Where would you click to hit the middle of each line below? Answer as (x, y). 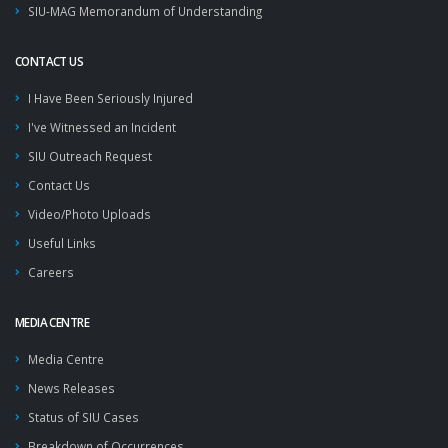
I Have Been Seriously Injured (110, 98)
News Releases (71, 388)
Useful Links (62, 243)
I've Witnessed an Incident (102, 127)
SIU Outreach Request (90, 156)
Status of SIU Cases (83, 417)
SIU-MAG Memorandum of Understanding (145, 11)
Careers (51, 272)
